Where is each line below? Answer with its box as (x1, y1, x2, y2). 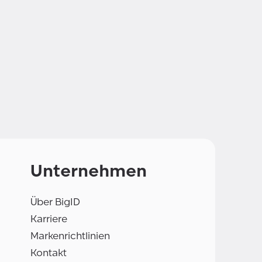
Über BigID (30, 196, 80, 208)
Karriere (30, 213, 67, 225)
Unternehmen (30, 161, 147, 181)
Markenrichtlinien (30, 230, 110, 242)
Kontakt (30, 247, 67, 259)
